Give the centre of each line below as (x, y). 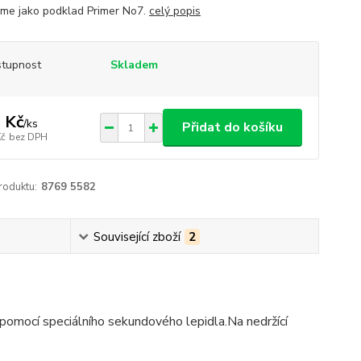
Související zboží (137, 237)
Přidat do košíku (232, 128)
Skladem (134, 65)
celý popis (174, 11)
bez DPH (28, 137)
